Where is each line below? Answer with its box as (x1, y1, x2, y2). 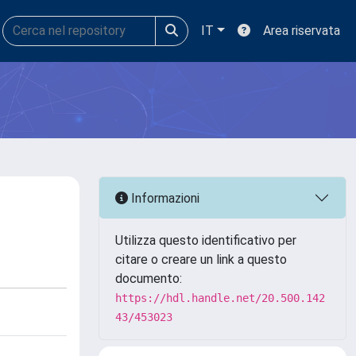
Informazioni (128, 190, 199, 206)
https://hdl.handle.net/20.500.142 (115, 292, 325, 304)
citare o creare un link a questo (115, 252, 287, 267)
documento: (115, 271, 182, 286)
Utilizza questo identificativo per (115, 233, 296, 248)
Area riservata (263, 23, 340, 38)
